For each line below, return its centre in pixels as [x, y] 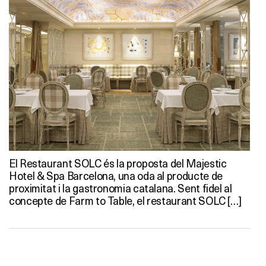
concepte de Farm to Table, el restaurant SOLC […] [125, 200]
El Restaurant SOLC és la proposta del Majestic [118, 163]
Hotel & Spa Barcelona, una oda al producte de [116, 175]
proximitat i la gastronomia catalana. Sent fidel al [121, 188]
